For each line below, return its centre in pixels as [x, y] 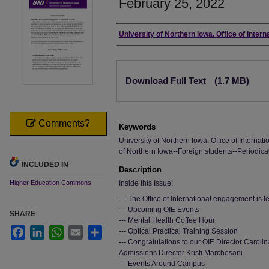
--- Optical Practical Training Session [178, 231]
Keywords [137, 127]
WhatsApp [80, 230]
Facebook [41, 230]
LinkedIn [59, 230]
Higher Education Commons [50, 183]
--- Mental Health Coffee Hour [167, 220]
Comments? [63, 123]
